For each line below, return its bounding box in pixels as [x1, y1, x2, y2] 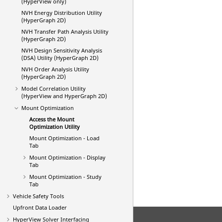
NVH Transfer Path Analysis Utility [21, 28, 109, 35]
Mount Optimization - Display [29, 154, 106, 161]
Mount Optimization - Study [29, 173, 102, 180]
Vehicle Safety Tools [13, 192, 64, 200]
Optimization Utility [29, 123, 80, 130]
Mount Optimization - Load [29, 134, 100, 142]
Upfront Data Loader [13, 204, 67, 211]
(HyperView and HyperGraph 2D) [21, 92, 107, 100]
